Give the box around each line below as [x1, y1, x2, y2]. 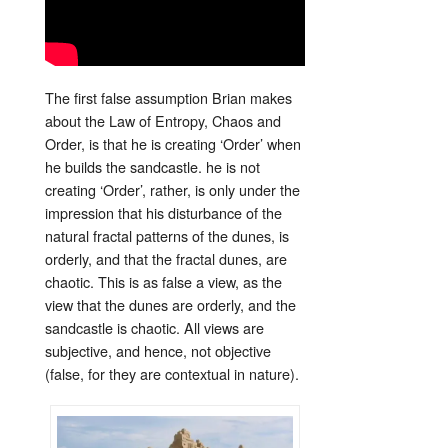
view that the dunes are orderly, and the [45, 294, 296, 316]
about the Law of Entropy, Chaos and [45, 110, 281, 132]
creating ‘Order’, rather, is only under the [45, 179, 300, 201]
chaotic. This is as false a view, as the [45, 271, 282, 293]
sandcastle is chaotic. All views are [45, 317, 264, 339]
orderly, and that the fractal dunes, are [45, 248, 287, 270]
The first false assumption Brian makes [45, 87, 292, 109]
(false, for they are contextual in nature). [45, 363, 299, 385]
